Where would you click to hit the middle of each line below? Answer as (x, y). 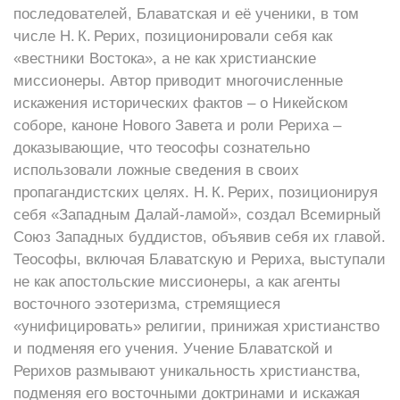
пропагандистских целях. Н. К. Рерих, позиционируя (196, 192)
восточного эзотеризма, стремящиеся (147, 304)
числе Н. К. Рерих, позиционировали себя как (173, 36)
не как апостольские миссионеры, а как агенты (177, 282)
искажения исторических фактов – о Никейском (181, 103)
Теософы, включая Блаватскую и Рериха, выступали (200, 259)
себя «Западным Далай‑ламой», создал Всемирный (197, 215)
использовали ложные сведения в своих (156, 170)
